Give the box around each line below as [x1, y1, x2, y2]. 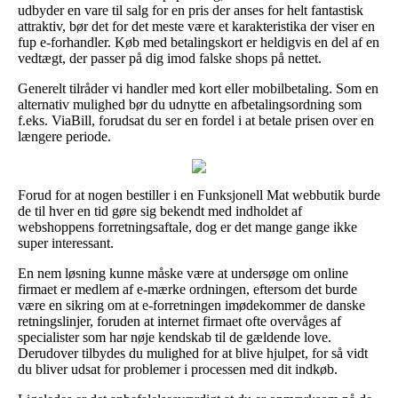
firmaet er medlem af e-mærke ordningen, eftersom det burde [18, 281, 357, 297]
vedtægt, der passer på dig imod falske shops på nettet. [18, 50, 322, 66]
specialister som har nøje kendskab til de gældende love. [18, 329, 331, 345]
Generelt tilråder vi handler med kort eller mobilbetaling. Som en [18, 80, 378, 96]
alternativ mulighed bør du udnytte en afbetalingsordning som [18, 96, 362, 112]
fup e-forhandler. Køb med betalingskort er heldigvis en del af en [18, 34, 379, 50]
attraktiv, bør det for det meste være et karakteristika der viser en [18, 18, 375, 34]
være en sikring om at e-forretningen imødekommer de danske [18, 297, 365, 313]
